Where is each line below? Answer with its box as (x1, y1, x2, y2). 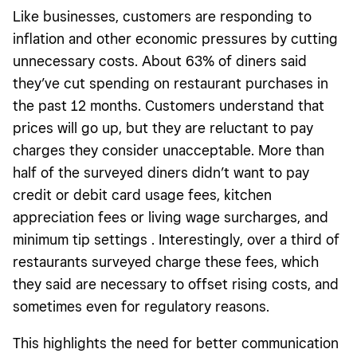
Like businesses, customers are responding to (13, 8, 312, 25)
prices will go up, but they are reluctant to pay (13, 120, 313, 137)
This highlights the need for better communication (13, 335, 339, 352)
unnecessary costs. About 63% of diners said (13, 53, 307, 70)
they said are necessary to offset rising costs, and (13, 276, 339, 293)
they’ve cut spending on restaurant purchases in (13, 75, 328, 92)
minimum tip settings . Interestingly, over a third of (13, 231, 339, 249)
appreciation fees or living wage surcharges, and (13, 209, 328, 226)
